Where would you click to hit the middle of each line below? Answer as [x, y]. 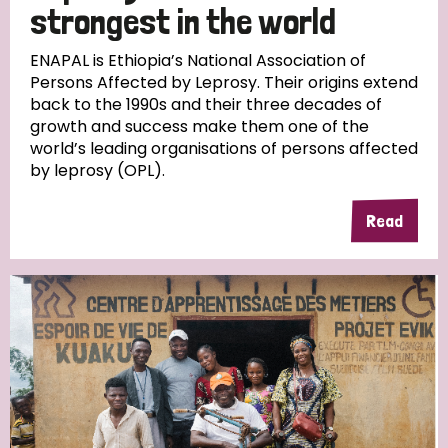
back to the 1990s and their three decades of [206, 104]
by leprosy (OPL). [97, 170]
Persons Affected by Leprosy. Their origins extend [224, 82]
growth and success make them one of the [199, 126]
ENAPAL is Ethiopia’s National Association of [198, 60]
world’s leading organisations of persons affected [224, 148]
